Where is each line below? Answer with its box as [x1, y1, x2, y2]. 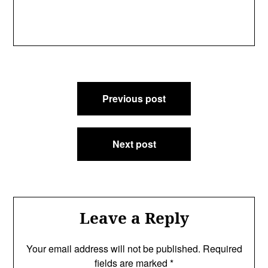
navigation [13, 99, 98, 121]
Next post [112, 137, 156, 151]
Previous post [102, 92, 166, 105]
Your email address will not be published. [26, 242, 200, 255]
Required [202, 242, 242, 255]
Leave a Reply [79, 207, 189, 229]
